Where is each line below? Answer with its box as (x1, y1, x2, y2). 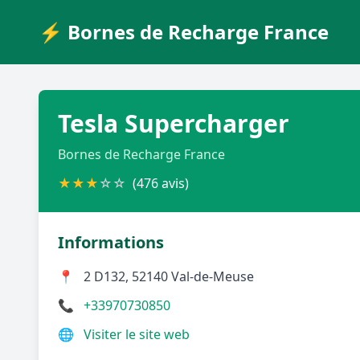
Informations (58, 231, 164, 253)
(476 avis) (133, 174, 189, 192)
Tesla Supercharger (58, 107, 289, 140)
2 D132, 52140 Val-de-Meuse (84, 268, 254, 285)
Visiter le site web (84, 325, 190, 343)
